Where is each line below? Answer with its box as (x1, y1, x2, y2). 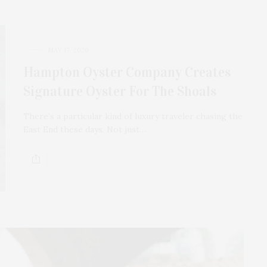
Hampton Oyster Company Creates (23, 64, 231, 81)
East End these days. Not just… (23, 124, 146, 135)
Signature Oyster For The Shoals (23, 83, 216, 100)
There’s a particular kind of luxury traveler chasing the (23, 111, 243, 122)
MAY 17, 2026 (48, 46, 89, 55)
